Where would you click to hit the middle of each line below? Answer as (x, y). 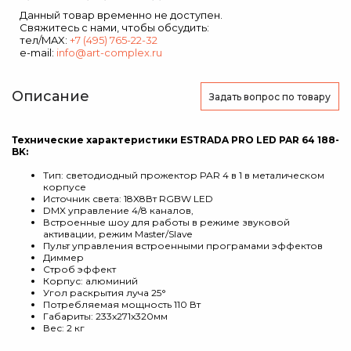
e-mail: (38, 52)
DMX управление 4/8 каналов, (118, 210)
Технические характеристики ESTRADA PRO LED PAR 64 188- (175, 140)
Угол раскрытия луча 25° (105, 293)
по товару (306, 96)
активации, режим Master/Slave (118, 234)
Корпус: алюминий (92, 281)
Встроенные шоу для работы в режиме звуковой (166, 222)
